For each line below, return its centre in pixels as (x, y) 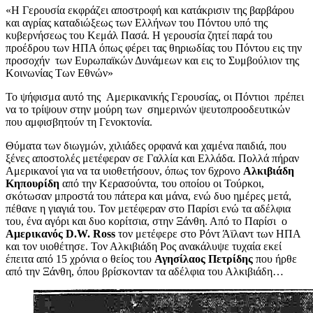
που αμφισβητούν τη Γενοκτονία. (79, 122)
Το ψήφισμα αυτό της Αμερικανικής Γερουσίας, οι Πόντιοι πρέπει (155, 97)
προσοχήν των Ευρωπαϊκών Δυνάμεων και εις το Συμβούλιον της (152, 61)
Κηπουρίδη (32, 184)
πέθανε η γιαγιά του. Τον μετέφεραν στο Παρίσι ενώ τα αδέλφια (148, 209)
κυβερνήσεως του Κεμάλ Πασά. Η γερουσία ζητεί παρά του (139, 36)
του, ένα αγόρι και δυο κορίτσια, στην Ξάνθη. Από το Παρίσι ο (146, 221)
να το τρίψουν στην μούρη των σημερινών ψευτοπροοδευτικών (148, 110)
